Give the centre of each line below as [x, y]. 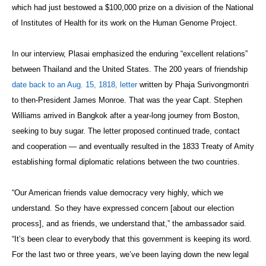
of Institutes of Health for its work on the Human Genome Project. [125, 23]
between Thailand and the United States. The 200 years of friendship [130, 69]
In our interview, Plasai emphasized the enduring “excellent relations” [130, 53]
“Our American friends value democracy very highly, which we [118, 192]
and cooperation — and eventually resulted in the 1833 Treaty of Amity [133, 146]
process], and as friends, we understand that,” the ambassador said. [129, 223]
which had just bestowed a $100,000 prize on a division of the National [133, 7]
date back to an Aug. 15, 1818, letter [75, 84]
